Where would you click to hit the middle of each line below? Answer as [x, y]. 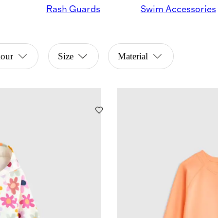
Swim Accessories [178, 9]
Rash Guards [73, 9]
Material [133, 56]
